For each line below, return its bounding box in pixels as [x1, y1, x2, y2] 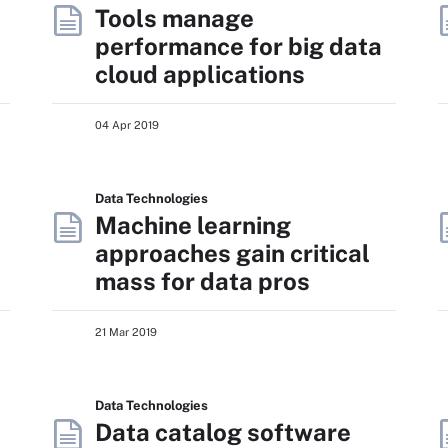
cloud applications [95, 60, 305, 88]
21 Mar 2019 [95, 326, 157, 338]
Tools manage [95, 4, 254, 32]
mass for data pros [95, 267, 310, 295]
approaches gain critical [95, 239, 370, 267]
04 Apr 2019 [95, 119, 159, 131]
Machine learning [95, 211, 291, 239]
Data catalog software [95, 418, 351, 446]
